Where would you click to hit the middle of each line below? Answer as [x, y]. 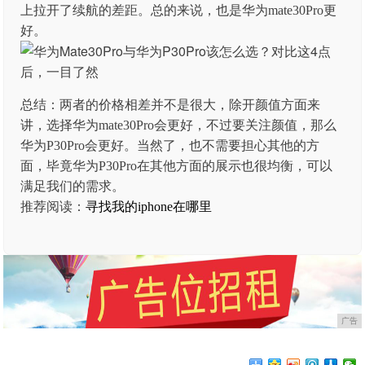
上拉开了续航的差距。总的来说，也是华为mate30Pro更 [179, 10]
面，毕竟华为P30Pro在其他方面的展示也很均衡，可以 [177, 166]
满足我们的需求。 [73, 186]
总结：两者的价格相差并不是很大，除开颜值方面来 [171, 105]
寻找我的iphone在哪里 [149, 207]
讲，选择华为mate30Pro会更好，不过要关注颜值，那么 [179, 125]
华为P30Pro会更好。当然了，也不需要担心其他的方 [170, 145]
